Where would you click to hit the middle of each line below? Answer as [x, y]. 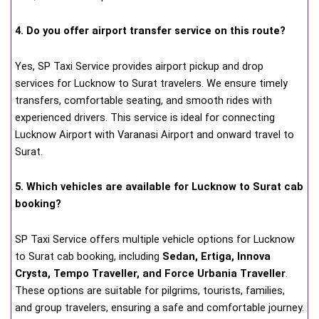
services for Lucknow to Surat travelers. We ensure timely [151, 83]
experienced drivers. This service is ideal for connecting [145, 117]
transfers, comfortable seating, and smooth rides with [143, 100]
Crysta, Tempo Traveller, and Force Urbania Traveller [150, 273]
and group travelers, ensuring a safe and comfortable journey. [159, 307]
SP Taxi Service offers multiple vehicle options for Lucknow [155, 239]
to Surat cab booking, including [89, 256]
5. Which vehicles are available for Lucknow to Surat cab [159, 187]
